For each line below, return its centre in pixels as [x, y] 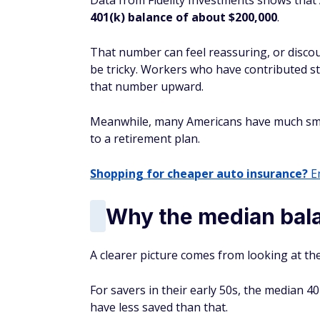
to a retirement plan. [145, 139]
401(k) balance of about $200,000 [184, 17]
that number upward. [147, 86]
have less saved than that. [159, 307]
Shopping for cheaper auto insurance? [199, 174]
